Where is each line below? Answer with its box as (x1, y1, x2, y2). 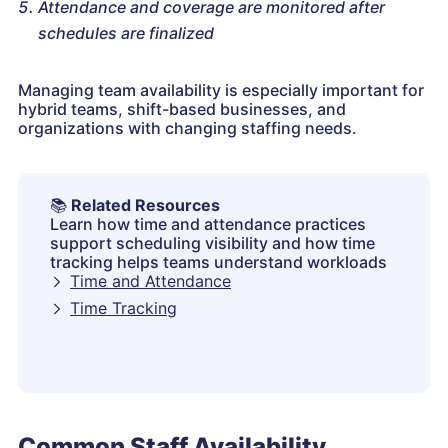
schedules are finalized (38, 23, 214, 44)
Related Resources (71, 195, 220, 216)
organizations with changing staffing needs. (18, 118, 357, 139)
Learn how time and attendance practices (50, 214, 366, 235)
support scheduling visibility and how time (50, 233, 375, 254)
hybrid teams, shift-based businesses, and (18, 99, 346, 120)
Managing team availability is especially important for (18, 80, 424, 101)
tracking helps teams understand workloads (50, 252, 387, 273)
